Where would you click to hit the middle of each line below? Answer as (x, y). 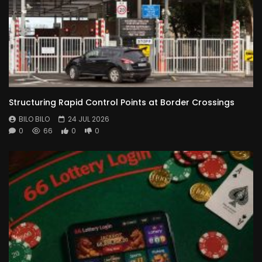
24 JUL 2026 (89, 119)
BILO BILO (34, 119)
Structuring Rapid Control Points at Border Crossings (122, 102)
